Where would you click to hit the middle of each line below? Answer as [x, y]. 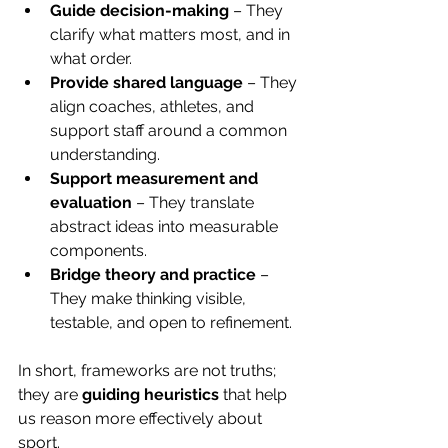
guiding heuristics [152, 395]
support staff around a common [170, 131]
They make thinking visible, [150, 299]
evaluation [91, 203]
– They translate [195, 203]
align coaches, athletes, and [154, 107]
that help [257, 395]
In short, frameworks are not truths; [149, 371]
